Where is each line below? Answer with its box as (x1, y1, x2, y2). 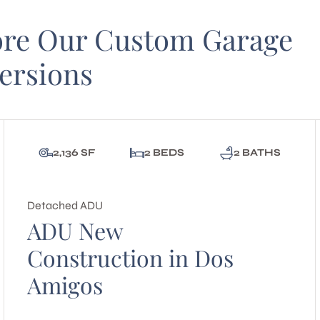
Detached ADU (26, 199, 103, 212)
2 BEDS (144, 146, 185, 159)
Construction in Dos (26, 242, 234, 273)
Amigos (26, 269, 103, 300)
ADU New (26, 215, 123, 246)
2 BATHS (234, 146, 281, 159)
